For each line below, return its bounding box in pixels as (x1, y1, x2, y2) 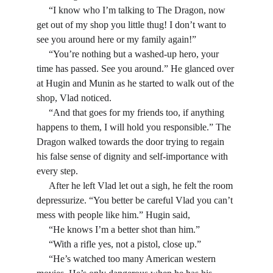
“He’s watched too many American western (37, 253, 49, 264)
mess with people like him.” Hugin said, (37, 210, 190, 220)
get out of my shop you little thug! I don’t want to (37, 19, 229, 30)
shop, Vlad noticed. (37, 93, 112, 103)
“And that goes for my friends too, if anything (37, 107, 49, 118)
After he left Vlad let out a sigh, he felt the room (37, 180, 49, 191)
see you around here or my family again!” (37, 34, 196, 44)
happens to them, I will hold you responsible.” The (37, 122, 233, 132)
